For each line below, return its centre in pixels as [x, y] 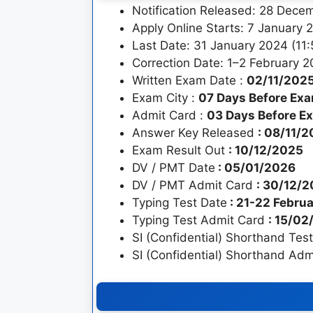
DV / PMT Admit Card [194, 185]
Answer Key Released [195, 133]
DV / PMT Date [174, 168]
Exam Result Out [180, 150]
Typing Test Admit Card [200, 220]
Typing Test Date [180, 203]
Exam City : [165, 98]
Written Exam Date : [189, 80]
